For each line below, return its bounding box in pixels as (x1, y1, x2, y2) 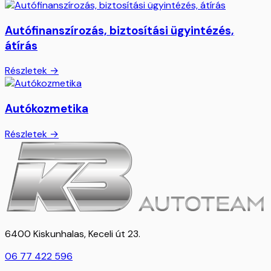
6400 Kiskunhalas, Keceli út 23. (5, 227, 140, 240)
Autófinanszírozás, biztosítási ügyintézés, (5, 22, 234, 38)
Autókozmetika (5, 101, 88, 117)
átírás (5, 38, 38, 53)
